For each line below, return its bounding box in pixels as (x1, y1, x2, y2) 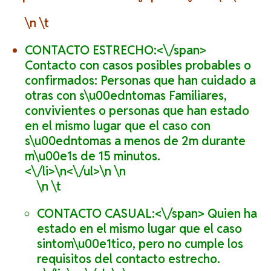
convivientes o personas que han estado (25, 103, 250, 119)
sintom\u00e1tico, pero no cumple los (37, 236, 244, 252)
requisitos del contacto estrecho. (37, 251, 221, 267)
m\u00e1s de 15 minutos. (25, 148, 161, 165)
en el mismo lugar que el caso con (25, 118, 211, 134)
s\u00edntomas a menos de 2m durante (25, 133, 246, 149)
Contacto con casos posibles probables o (25, 57, 252, 74)
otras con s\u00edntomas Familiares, (25, 88, 227, 104)
